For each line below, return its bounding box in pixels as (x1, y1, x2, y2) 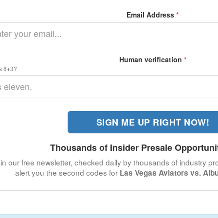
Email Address (127, 9, 177, 19)
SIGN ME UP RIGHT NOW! (96, 115, 210, 128)
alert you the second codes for (15, 166, 120, 178)
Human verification (119, 54, 184, 64)
